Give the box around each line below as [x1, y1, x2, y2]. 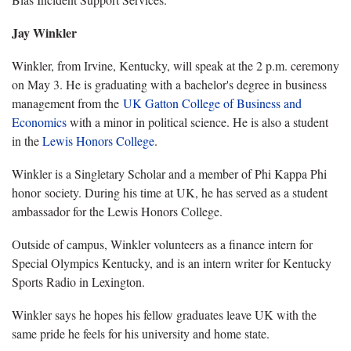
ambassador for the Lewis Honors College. [12, 203, 223, 220]
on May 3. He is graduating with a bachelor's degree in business [12, 76, 327, 93]
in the [12, 132, 42, 150]
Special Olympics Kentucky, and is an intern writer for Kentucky [12, 255, 331, 272]
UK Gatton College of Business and [123, 95, 302, 112]
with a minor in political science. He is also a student [67, 114, 328, 131]
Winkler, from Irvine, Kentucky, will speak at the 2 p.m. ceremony [12, 57, 339, 74]
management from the [12, 95, 123, 112]
